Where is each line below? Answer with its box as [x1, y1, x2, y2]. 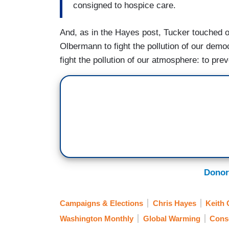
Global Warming [143, 214, 200, 223]
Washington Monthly [60, 214, 133, 223]
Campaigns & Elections [60, 199, 143, 208]
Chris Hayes [152, 199, 196, 208]
